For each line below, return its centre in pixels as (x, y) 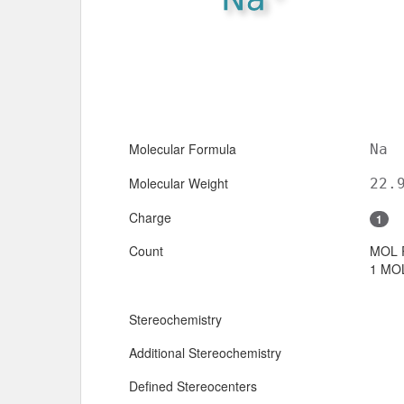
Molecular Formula (183, 148)
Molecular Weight (179, 183)
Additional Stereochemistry (205, 352)
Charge (150, 217)
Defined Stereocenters (193, 386)
